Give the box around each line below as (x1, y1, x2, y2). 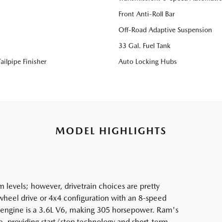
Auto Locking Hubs (118, 57, 177, 66)
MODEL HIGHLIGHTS (55, 125, 166, 137)
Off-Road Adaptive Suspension (118, 26, 212, 34)
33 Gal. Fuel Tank (118, 42, 170, 50)
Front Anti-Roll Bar (118, 10, 175, 18)
